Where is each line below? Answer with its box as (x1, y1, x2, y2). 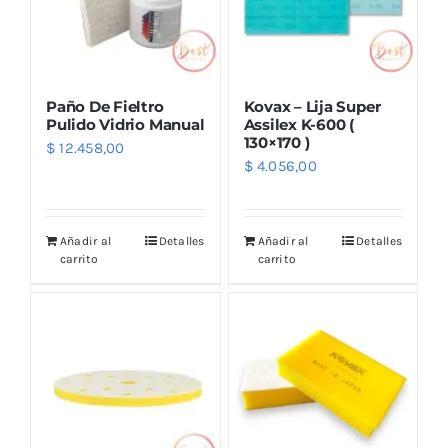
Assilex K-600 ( (243, 115, 355, 134)
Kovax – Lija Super (243, 97, 381, 116)
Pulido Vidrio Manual (46, 115, 205, 134)
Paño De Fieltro (46, 97, 164, 116)
